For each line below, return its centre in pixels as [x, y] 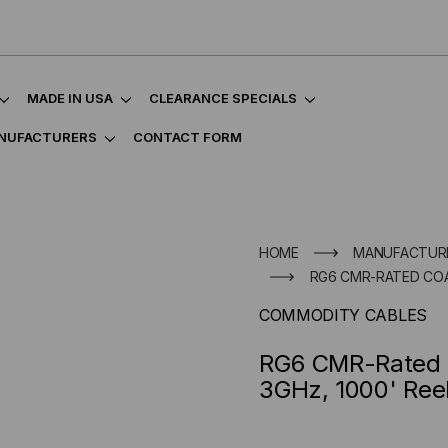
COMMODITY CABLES [343, 315]
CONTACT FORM [187, 137]
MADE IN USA [70, 98]
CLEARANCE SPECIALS [223, 98]
